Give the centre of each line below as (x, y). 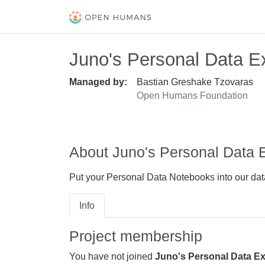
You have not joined (112, 256)
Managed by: (98, 82)
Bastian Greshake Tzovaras (195, 82)
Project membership (136, 236)
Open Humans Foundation (192, 95)
